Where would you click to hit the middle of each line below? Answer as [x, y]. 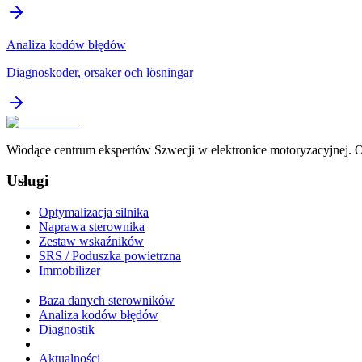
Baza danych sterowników [107, 300]
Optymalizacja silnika [94, 212]
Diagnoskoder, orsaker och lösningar [100, 72]
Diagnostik [67, 329]
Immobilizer [69, 270]
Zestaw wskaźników [91, 241]
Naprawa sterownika [92, 226]
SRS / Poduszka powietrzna [110, 255]
